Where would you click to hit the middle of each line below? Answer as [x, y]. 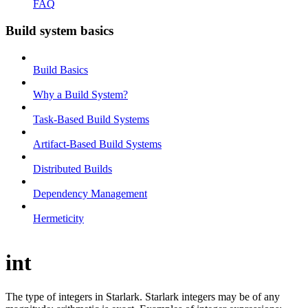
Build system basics [59, 30]
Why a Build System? [80, 94]
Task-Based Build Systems [91, 119]
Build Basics [60, 69]
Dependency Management [90, 193]
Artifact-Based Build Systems [97, 144]
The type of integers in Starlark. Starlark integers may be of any [143, 296]
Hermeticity [58, 218]
